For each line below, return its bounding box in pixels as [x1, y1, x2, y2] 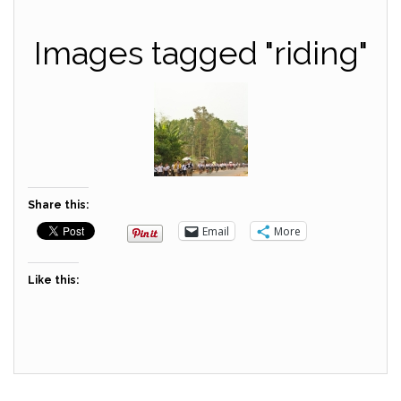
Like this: [28, 274, 79, 286]
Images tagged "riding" [33, 34, 368, 72]
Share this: [28, 199, 89, 211]
